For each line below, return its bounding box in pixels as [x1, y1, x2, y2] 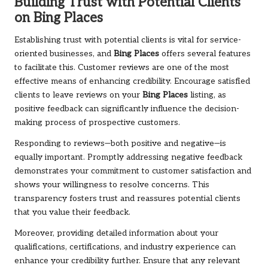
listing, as [188, 90, 226, 100]
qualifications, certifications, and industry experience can [14, 242, 236, 252]
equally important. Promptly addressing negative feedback [14, 153, 242, 163]
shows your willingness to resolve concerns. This [14, 180, 209, 190]
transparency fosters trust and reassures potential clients [14, 194, 240, 204]
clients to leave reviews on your [14, 90, 142, 100]
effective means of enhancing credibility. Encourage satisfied [14, 77, 250, 87]
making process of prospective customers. [14, 118, 180, 128]
